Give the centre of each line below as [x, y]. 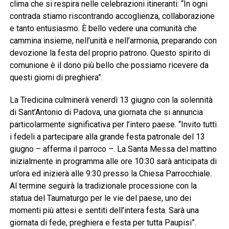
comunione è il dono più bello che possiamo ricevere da [109, 65]
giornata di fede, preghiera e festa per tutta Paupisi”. [103, 222]
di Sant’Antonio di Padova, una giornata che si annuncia [106, 112]
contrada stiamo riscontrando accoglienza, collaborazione [112, 16]
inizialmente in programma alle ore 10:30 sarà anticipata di [113, 161]
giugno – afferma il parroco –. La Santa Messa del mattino [113, 149]
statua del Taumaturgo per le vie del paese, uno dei [100, 198]
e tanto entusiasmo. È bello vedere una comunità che [103, 28]
